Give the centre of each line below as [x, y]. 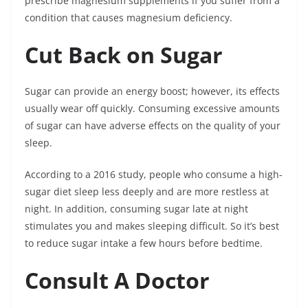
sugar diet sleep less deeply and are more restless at [147, 191]
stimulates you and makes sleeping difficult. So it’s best [152, 226]
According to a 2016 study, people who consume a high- [154, 174]
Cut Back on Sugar [124, 55]
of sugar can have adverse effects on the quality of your [153, 125]
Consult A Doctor [120, 280]
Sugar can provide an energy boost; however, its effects [152, 91]
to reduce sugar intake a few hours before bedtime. [144, 243]
